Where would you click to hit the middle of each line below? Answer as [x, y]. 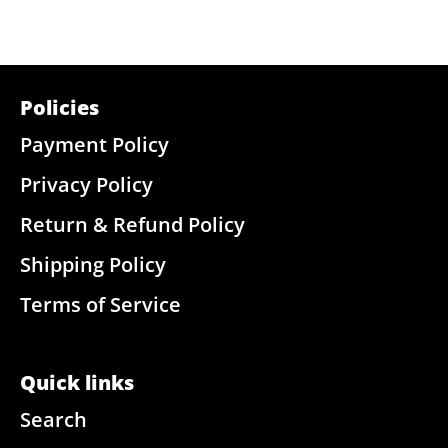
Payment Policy [94, 145]
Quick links [77, 383]
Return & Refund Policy [132, 225]
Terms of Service [100, 305]
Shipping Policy [93, 265]
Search [53, 420]
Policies [59, 108]
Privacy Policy [86, 185]
